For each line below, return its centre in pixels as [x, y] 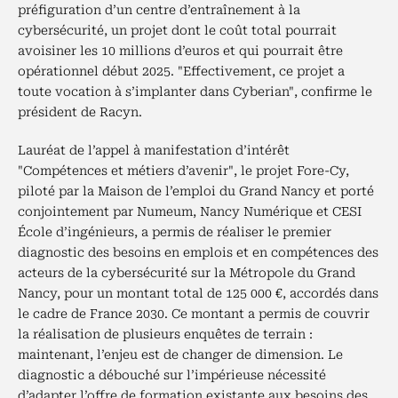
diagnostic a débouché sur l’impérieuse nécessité [172, 375]
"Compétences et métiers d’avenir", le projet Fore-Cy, [183, 171]
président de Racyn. [80, 112]
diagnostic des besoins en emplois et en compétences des [198, 252]
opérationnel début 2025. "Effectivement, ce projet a [181, 71]
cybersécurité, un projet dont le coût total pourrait [177, 30]
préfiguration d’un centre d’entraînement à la [159, 10]
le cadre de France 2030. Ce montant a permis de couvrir [194, 314]
